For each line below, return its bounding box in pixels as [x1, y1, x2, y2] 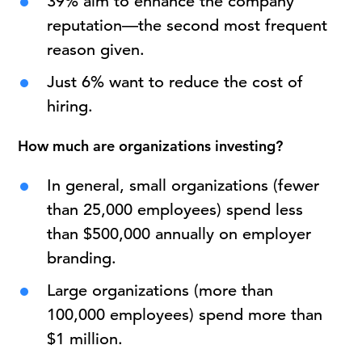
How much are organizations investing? [18, 137, 284, 155]
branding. [47, 248, 117, 268]
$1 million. [47, 329, 124, 349]
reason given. [47, 40, 145, 60]
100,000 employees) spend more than [47, 305, 323, 325]
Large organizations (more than [47, 280, 274, 301]
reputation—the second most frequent [47, 15, 328, 36]
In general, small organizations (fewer [47, 175, 320, 196]
